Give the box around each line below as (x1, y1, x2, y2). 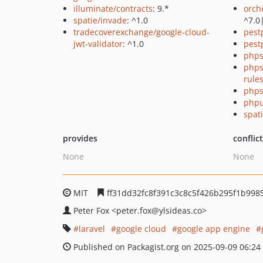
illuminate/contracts (73, 3, 153, 14)
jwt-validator (73, 38, 123, 49)
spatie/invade (73, 15, 127, 26)
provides (63, 133, 97, 144)
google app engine (177, 223, 250, 234)
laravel (79, 223, 105, 234)
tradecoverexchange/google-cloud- (73, 26, 210, 38)
